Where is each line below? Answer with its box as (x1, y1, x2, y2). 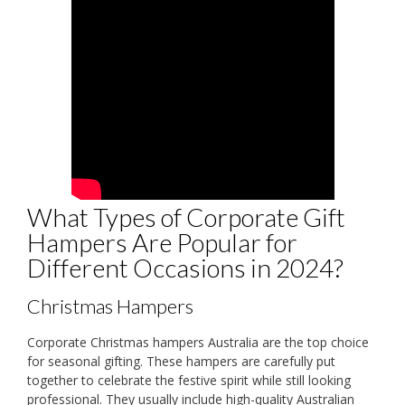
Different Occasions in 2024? (27, 252, 344, 284)
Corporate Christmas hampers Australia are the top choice (27, 334, 369, 351)
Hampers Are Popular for (27, 227, 297, 259)
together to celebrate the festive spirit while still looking (27, 372, 351, 389)
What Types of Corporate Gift (27, 202, 345, 233)
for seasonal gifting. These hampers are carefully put (27, 353, 335, 370)
